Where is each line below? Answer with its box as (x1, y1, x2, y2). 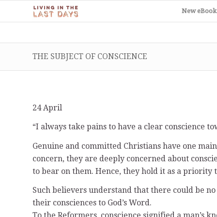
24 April (32, 103, 62, 112)
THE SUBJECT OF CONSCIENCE (32, 52, 147, 61)
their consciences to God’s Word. (32, 198, 152, 208)
